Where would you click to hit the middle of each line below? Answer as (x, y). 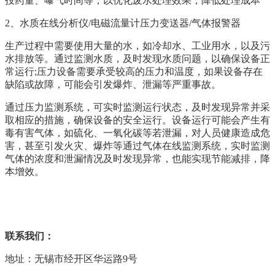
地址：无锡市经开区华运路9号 (71, 258)
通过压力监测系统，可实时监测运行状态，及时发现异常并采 (137, 107)
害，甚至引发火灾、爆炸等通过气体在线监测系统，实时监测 (137, 145)
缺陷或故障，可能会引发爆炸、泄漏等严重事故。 (113, 84)
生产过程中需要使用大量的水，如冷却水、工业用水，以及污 (137, 45)
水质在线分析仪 (54, 23)
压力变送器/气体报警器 (190, 23)
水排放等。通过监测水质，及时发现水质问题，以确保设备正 (137, 58)
